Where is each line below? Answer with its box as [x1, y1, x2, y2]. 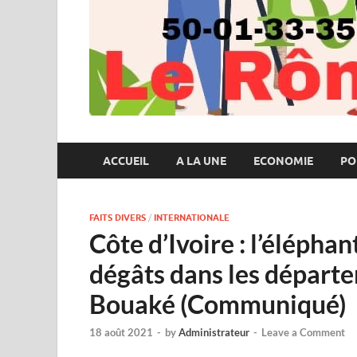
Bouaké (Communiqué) [89, 288, 347, 320]
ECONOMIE [253, 154, 313, 167]
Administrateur [178, 326, 249, 339]
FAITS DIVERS [89, 212, 146, 223]
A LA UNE [176, 154, 226, 167]
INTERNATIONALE [154, 212, 229, 223]
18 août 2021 [89, 326, 153, 339]
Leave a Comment [261, 326, 345, 339]
